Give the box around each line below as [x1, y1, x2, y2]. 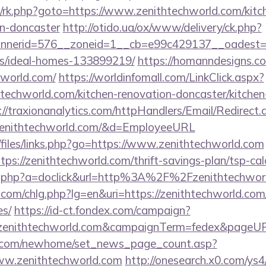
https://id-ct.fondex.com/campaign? [14, 203, 191, 217]
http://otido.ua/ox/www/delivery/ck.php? [62, 20, 262, 34]
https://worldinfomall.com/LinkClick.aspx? [58, 70, 264, 84]
